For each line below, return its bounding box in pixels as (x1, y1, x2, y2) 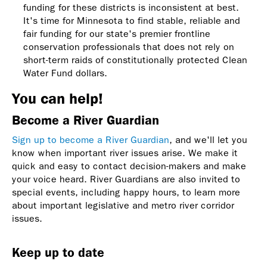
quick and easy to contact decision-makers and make (12, 160, 246, 172)
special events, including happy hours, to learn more (12, 187, 240, 198)
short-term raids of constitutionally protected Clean (23, 54, 247, 66)
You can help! (12, 86, 103, 110)
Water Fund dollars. (23, 67, 107, 79)
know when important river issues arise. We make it (12, 147, 238, 159)
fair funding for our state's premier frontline (23, 28, 210, 40)
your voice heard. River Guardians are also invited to (12, 173, 240, 185)
